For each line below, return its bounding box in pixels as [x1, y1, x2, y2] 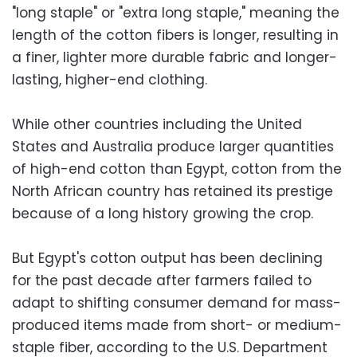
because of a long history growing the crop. [12, 203, 313, 223]
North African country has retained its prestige [12, 181, 333, 201]
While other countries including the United [12, 114, 302, 134]
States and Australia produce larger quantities [12, 136, 334, 156]
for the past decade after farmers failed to [12, 270, 312, 290]
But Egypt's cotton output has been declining [12, 248, 323, 268]
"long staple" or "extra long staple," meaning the [12, 2, 339, 22]
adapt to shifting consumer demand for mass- [12, 292, 341, 312]
